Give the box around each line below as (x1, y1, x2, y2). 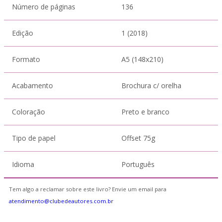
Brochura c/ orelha (121, 81, 181, 90)
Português (121, 160, 155, 169)
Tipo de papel (12, 133, 55, 143)
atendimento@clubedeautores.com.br (9, 197, 113, 205)
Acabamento (12, 81, 53, 90)
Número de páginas (12, 2, 75, 11)
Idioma (12, 160, 34, 169)
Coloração (12, 107, 45, 116)
